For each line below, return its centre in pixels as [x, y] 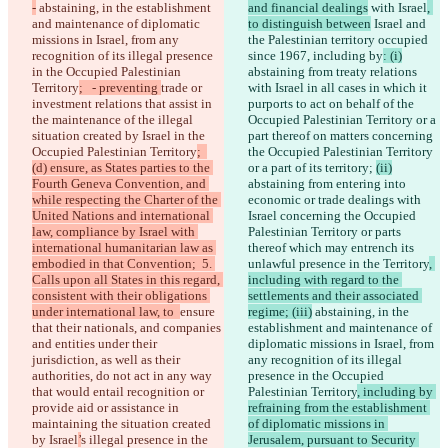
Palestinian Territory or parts [326, 232]
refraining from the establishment [339, 408]
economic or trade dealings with [336, 200]
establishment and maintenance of [341, 328]
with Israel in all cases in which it [339, 88]
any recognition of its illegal [326, 360]
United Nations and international [122, 216]
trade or [183, 88]
